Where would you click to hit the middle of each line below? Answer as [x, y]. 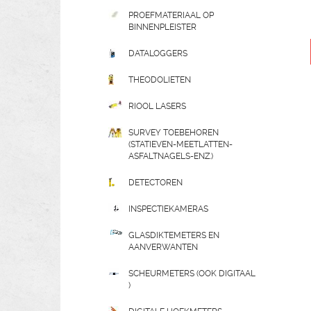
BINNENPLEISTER [162, 27]
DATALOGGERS [158, 53]
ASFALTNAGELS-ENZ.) [171, 156]
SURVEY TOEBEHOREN [174, 133]
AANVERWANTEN [163, 247]
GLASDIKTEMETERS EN [174, 235]
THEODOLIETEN [160, 80]
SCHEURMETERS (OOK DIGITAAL [192, 274]
